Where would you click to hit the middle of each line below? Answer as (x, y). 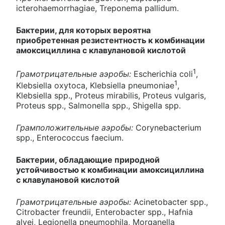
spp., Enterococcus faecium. (70, 138)
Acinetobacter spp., (171, 202)
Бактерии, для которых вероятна (83, 30)
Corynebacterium (168, 128)
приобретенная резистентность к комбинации (110, 40)
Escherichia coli (162, 74)
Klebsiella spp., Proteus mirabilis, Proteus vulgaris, (111, 96)
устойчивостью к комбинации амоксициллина (110, 170)
